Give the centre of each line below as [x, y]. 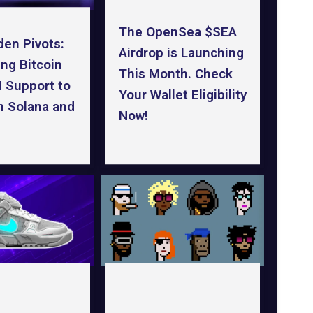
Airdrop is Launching [181, 53]
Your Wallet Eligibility [182, 95]
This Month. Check [175, 74]
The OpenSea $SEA [177, 32]
